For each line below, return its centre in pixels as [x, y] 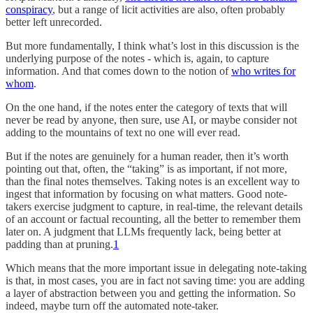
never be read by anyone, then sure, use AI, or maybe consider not [151, 120]
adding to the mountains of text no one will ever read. [123, 133]
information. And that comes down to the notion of [118, 71]
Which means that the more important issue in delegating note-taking [156, 268]
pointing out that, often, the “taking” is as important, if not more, [146, 169]
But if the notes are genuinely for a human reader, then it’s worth [147, 156]
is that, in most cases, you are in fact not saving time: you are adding [155, 281]
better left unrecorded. [54, 22]
